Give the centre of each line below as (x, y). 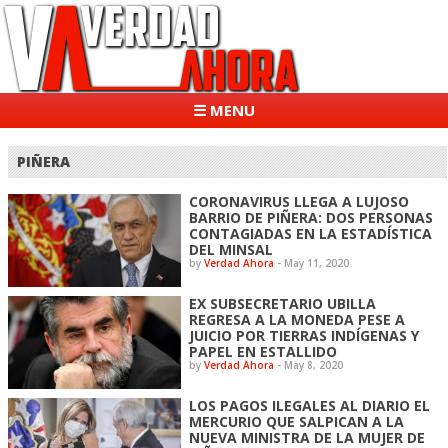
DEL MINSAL (231, 249)
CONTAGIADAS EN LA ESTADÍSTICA (311, 233)
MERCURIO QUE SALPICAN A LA (297, 421)
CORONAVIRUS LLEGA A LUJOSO (299, 201)
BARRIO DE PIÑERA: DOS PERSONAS (311, 217)
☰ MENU (224, 110)
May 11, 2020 (317, 262)
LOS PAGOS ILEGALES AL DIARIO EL (310, 405)
